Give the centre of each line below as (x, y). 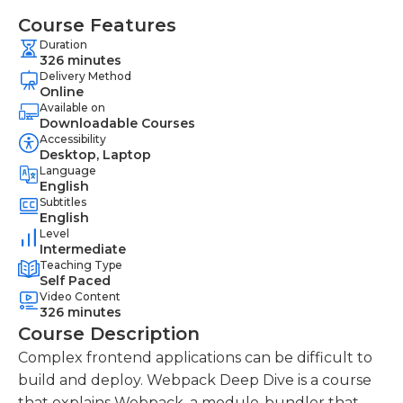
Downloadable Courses (117, 123)
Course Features (97, 25)
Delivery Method (85, 76)
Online (62, 91)
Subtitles (63, 201)
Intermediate (83, 249)
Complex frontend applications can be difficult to (195, 357)
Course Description (109, 333)
